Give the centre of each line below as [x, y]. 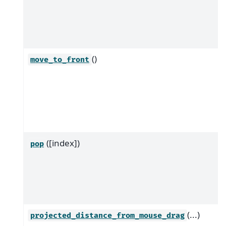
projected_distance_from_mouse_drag [107, 215]
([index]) [63, 143]
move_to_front [60, 60]
